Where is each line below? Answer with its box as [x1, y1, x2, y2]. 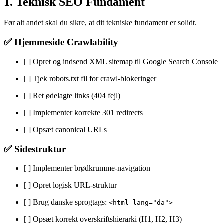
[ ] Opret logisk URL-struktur [24, 181, 117, 190]
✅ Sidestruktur [4, 143, 66, 154]
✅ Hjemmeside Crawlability [4, 37, 118, 48]
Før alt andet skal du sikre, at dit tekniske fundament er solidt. [4, 18, 197, 27]
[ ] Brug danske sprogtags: [24, 198, 109, 207]
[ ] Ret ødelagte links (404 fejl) [24, 91, 120, 100]
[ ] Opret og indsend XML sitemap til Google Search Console [24, 57, 218, 66]
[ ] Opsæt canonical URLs [24, 125, 107, 134]
